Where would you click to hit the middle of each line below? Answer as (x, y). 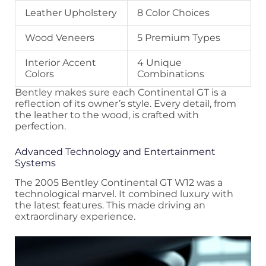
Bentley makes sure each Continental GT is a (121, 92)
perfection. (40, 126)
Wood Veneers (60, 37)
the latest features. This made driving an (110, 205)
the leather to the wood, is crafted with (107, 115)
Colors (39, 74)
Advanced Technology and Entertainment (115, 151)
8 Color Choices (173, 12)
